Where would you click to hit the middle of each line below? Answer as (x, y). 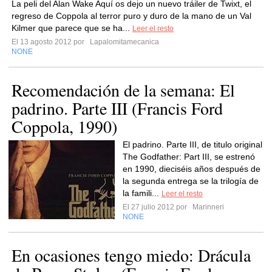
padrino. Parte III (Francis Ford (117, 108)
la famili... (142, 193)
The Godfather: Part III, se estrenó (189, 157)
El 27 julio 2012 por (157, 207)
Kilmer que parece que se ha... (72, 28)
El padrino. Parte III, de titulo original (192, 144)
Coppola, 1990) (64, 126)
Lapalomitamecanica (124, 42)
